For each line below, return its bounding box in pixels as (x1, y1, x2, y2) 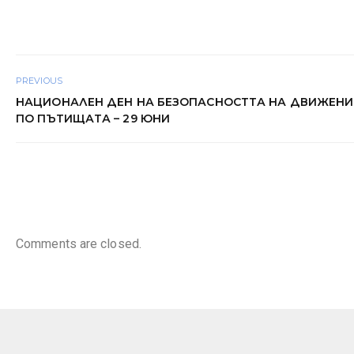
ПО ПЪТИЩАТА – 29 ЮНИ (16, 111, 171, 126)
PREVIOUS (16, 74, 62, 86)
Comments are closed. (16, 236, 141, 252)
